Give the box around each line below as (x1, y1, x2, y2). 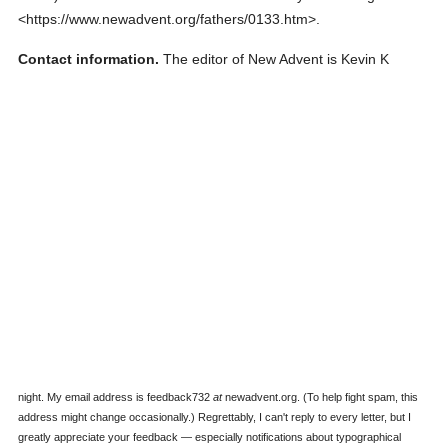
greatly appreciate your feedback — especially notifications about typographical (18, 431, 402, 443)
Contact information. (18, 51, 160, 67)
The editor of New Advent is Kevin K (159, 51, 390, 67)
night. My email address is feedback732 (18, 391, 214, 403)
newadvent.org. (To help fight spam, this (222, 391, 419, 403)
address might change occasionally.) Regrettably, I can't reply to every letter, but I (18, 411, 412, 423)
